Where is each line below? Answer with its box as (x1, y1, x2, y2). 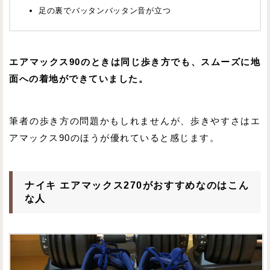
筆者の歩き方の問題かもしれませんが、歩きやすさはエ (9, 116, 261, 126)
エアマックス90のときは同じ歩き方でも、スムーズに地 (9, 57, 261, 67)
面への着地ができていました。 (9, 74, 149, 84)
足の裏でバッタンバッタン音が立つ (39, 6, 171, 16)
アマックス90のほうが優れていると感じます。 (9, 133, 220, 143)
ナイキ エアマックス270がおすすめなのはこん (24, 180, 249, 191)
